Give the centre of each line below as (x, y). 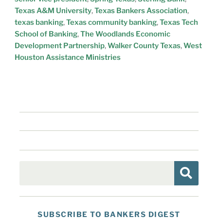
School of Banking (46, 34)
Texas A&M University (53, 10)
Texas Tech (179, 22)
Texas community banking (111, 22)
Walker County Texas (144, 45)
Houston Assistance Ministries (68, 57)
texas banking (39, 22)
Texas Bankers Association (141, 10)
